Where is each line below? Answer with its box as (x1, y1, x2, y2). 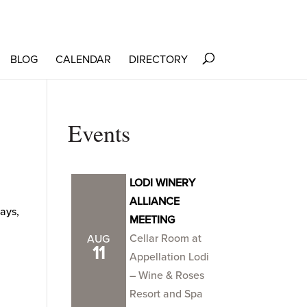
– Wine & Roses (129, 269, 204, 282)
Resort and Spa (129, 287, 203, 301)
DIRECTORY (128, 53, 188, 66)
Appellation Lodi (129, 250, 209, 264)
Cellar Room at (129, 232, 201, 245)
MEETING (129, 213, 175, 227)
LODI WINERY (129, 176, 195, 190)
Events (67, 117, 130, 149)
